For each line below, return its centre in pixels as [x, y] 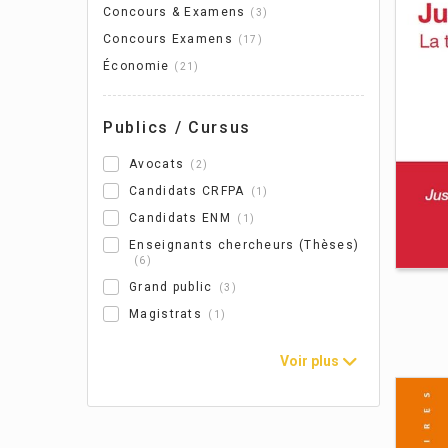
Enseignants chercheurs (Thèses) [244, 245]
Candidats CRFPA [187, 191]
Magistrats [165, 314]
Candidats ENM [180, 218]
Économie [136, 65]
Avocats [157, 164]
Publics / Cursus [177, 127]
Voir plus [309, 360]
